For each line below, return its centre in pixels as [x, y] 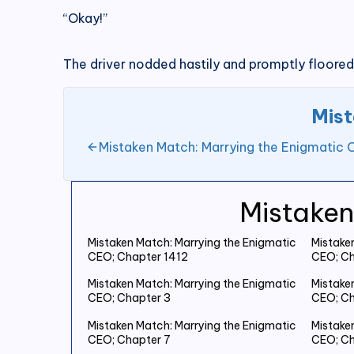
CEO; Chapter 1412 [138, 256]
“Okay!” [85, 18]
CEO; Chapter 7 [129, 339]
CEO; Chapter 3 [129, 298]
